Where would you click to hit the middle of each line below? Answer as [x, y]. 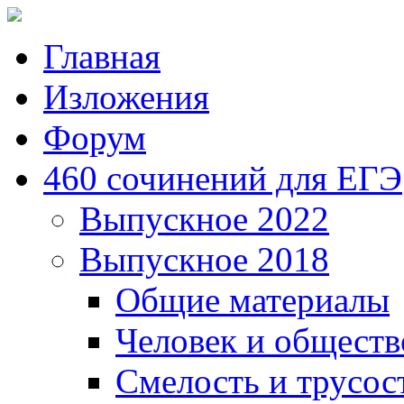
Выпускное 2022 [204, 219]
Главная [102, 56]
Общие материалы [252, 300]
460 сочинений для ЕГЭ [223, 178]
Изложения [126, 97]
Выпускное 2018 [204, 259]
